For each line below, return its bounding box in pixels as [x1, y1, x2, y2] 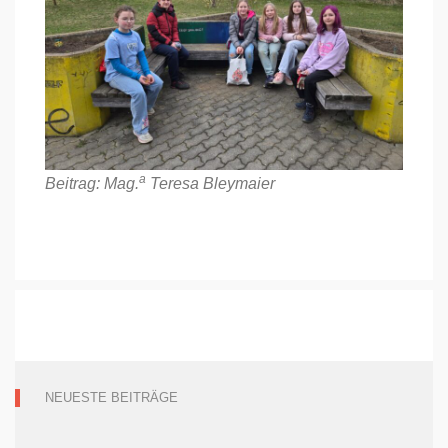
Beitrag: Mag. [45, 174, 139, 192]
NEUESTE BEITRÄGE [45, 389, 178, 405]
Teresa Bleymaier [146, 174, 275, 192]
